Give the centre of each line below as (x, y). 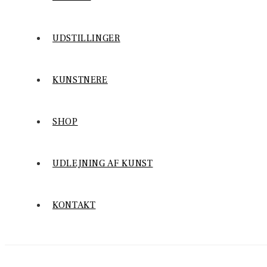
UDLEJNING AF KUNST (103, 163)
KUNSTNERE (80, 80)
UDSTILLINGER (86, 38)
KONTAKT (74, 205)
